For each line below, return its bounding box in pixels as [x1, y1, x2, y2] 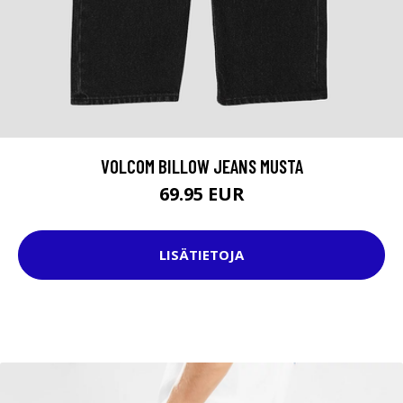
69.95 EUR [158, 181, 245, 206]
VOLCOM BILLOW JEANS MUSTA [100, 154, 303, 177]
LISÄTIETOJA [159, 246, 244, 264]
